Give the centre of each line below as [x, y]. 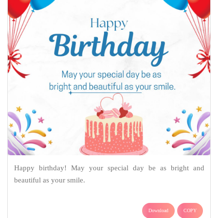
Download [158, 210]
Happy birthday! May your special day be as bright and [109, 168]
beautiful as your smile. [49, 180]
